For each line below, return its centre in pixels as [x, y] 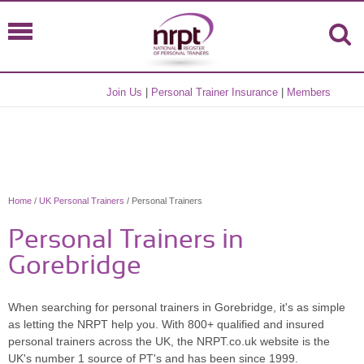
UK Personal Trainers [82, 201]
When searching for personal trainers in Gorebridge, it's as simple [177, 307]
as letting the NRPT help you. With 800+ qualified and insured [166, 324]
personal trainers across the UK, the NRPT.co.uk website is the [169, 341]
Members [309, 92]
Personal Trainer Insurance [215, 92]
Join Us [125, 92]
